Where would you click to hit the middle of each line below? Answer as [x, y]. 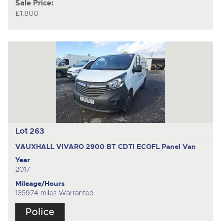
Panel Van [179, 146]
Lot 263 [30, 131]
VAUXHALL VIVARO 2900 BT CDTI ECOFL [88, 146]
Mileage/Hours [40, 183]
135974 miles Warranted [54, 193]
